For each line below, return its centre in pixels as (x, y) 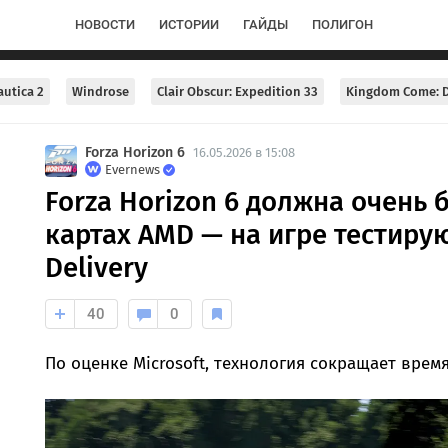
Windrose (100, 91)
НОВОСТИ (105, 24)
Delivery (96, 267)
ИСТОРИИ (189, 24)
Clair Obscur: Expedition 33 (237, 91)
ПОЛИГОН (342, 24)
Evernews (132, 169)
